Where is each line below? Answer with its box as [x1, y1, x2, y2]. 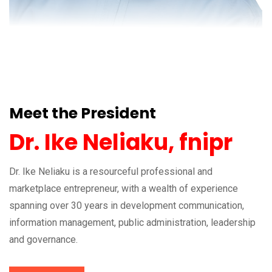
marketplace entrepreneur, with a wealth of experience [9, 183, 238, 195]
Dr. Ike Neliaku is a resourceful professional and [9, 166, 212, 178]
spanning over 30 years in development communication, [9, 200, 244, 212]
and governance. [9, 234, 78, 246]
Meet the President [9, 103, 156, 124]
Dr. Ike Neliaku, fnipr [9, 127, 233, 158]
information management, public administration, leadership [9, 217, 256, 229]
